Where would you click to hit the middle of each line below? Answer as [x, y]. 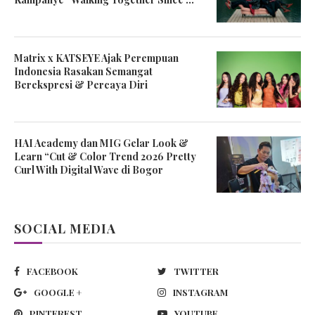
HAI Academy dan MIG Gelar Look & [101, 143]
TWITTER [196, 271]
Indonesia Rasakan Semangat [83, 72]
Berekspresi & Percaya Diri [81, 85]
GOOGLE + [58, 292]
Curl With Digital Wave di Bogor [89, 170]
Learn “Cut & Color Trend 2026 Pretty [105, 157]
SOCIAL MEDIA [65, 229]
